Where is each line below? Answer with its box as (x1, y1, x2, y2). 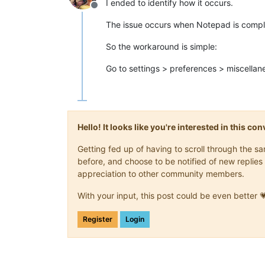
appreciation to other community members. (77, 168, 244, 179)
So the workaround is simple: (106, 41, 217, 51)
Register (83, 214, 112, 224)
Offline (93, 5, 123, 17)
